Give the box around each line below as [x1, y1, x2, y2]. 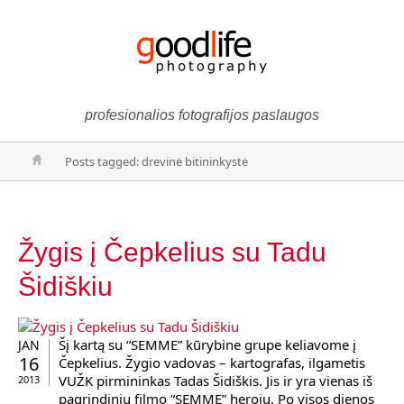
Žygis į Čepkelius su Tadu [18, 237, 326, 267]
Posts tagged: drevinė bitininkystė [65, 153, 248, 170]
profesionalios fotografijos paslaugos [85, 107, 319, 123]
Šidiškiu [18, 271, 113, 301]
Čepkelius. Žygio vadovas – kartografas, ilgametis [59, 353, 365, 372]
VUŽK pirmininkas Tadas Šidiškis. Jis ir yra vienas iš [59, 372, 372, 390]
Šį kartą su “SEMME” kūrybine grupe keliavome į [59, 335, 356, 353]
